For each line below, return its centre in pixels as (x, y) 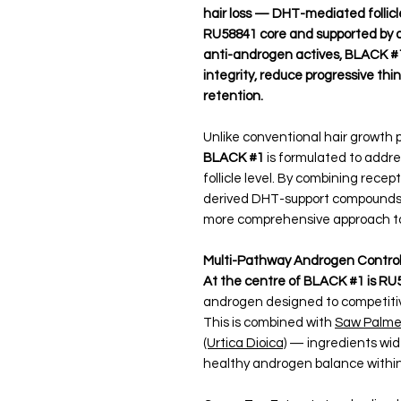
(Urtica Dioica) (245, 343)
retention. (233, 96)
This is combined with (269, 323)
